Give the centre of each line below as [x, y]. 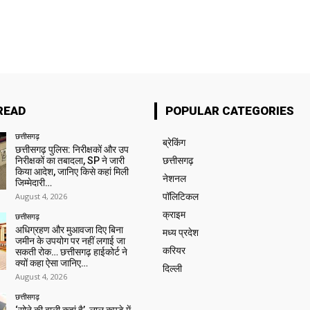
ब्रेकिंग [174, 143]
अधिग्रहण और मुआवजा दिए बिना [69, 230]
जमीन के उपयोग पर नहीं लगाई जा [70, 241]
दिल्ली [172, 269]
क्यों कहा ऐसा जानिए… [51, 263]
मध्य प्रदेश [180, 233]
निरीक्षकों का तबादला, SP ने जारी [70, 161]
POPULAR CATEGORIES [229, 111]
